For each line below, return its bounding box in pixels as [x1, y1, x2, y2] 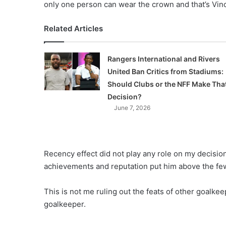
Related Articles [44, 23, 103, 33]
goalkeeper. [44, 199, 86, 209]
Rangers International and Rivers [107, 54, 220, 63]
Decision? [107, 92, 142, 101]
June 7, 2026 [114, 103, 150, 111]
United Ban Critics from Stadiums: [107, 67, 223, 76]
